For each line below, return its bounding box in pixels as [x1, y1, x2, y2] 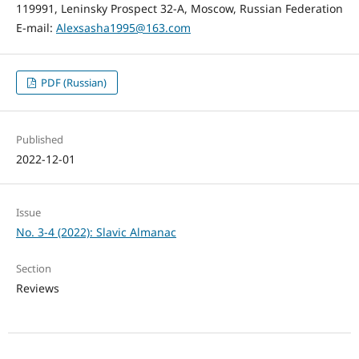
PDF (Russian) [38, 75, 107, 90]
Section [15, 260, 51, 276]
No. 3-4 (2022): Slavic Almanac [15, 224, 176, 240]
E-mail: [15, 19, 56, 35]
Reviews [15, 280, 59, 296]
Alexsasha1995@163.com [55, 19, 191, 35]
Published [15, 131, 63, 147]
